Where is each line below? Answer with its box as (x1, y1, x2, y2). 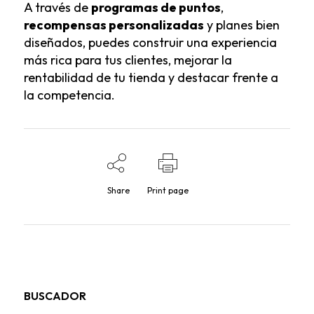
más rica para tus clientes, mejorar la (23, 52, 232, 69)
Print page (147, 185, 189, 196)
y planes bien (203, 17, 280, 34)
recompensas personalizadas (23, 17, 204, 34)
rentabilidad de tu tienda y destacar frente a (23, 69, 278, 86)
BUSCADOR (23, 289, 86, 303)
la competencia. (23, 87, 115, 104)
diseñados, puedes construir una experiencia (23, 34, 277, 51)
